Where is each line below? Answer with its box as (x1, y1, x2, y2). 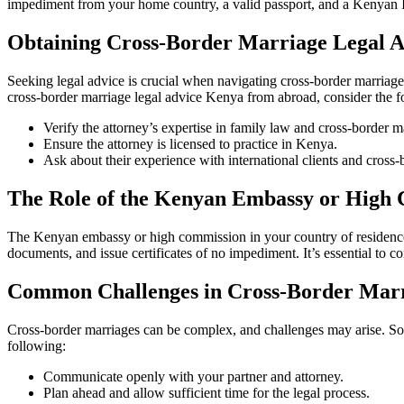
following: (7, 337, 66, 353)
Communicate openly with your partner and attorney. (43, 368, 344, 384)
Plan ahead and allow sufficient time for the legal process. (43, 384, 370, 400)
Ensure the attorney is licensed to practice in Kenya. (43, 136, 337, 152)
